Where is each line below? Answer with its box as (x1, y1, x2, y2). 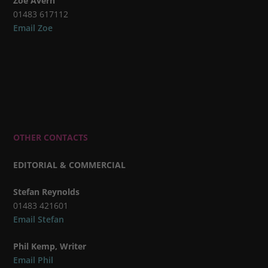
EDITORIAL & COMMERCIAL (13, 159, 126, 170)
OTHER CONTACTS (13, 132, 89, 144)
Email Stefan (13, 213, 65, 225)
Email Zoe (13, 22, 53, 34)
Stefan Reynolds (13, 185, 80, 197)
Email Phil (13, 254, 54, 266)
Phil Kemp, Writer (13, 240, 87, 252)
